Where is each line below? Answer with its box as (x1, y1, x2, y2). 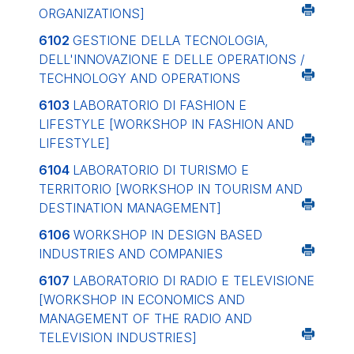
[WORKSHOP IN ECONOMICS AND (39, 292, 245, 307)
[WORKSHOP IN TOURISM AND (115, 181, 303, 197)
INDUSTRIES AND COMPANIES (39, 246, 223, 262)
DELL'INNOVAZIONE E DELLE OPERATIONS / (39, 51, 305, 67)
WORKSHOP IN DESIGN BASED (73, 227, 262, 243)
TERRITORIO (39, 181, 115, 197)
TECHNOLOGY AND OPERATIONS (39, 70, 240, 86)
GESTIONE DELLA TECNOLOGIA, (73, 32, 269, 48)
